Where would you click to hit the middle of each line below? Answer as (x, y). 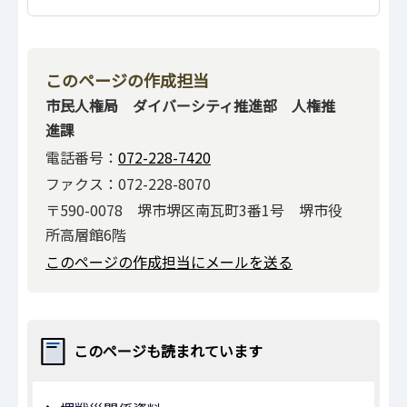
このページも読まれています (168, 350)
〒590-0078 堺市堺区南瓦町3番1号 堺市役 (194, 210)
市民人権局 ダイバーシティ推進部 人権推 (190, 106)
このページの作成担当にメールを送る (169, 261)
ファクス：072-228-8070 (128, 183)
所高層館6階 (86, 235)
